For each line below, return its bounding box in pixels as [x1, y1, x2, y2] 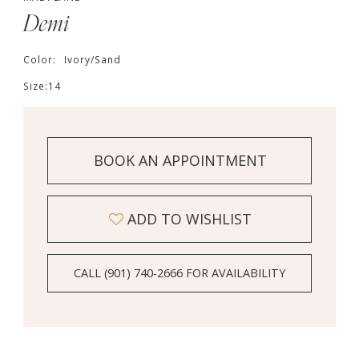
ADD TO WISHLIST [127, 208, 252, 228]
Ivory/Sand [63, 53, 121, 67]
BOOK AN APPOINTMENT [93, 151, 267, 171]
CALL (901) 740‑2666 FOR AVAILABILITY [74, 265, 286, 281]
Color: [22, 53, 59, 67]
